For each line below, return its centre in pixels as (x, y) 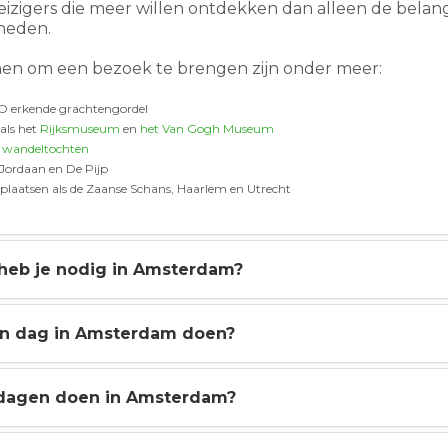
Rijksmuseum (80, 128)
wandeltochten (45, 148)
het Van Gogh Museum (207, 128)
